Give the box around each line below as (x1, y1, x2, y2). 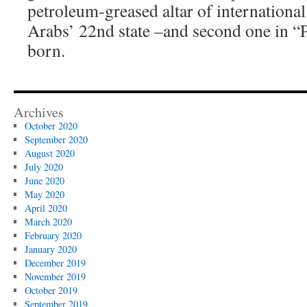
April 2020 (24, 201, 67, 214)
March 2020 (24, 215, 72, 228)
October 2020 (24, 119, 77, 132)
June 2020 (24, 174, 64, 187)
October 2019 (24, 284, 77, 297)
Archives (14, 103, 64, 121)
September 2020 (24, 133, 88, 146)
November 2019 (24, 270, 86, 283)
